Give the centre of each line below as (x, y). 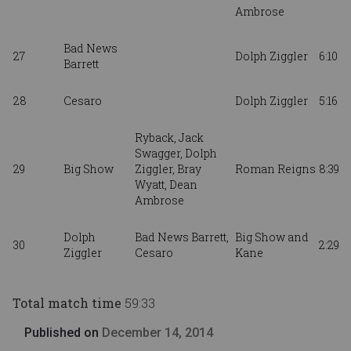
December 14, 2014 (157, 333)
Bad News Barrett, (182, 237)
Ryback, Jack (169, 138)
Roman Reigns (275, 169)
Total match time (67, 303)
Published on (63, 333)
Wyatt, (152, 185)
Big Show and (272, 237)
